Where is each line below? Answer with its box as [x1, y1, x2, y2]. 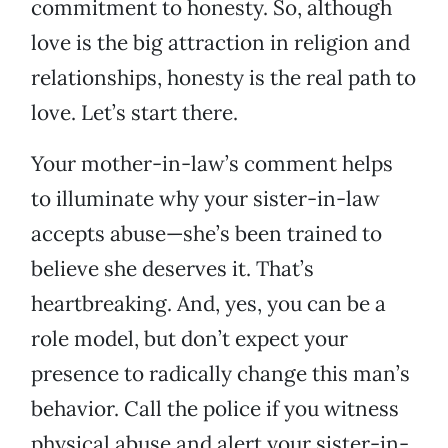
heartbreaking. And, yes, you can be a [31, 290, 386, 318]
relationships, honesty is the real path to [31, 64, 416, 92]
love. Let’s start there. [31, 99, 238, 127]
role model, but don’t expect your [31, 325, 348, 353]
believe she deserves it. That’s [31, 255, 314, 283]
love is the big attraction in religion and [31, 29, 410, 57]
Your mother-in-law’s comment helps [31, 150, 393, 178]
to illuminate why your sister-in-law [31, 185, 380, 213]
